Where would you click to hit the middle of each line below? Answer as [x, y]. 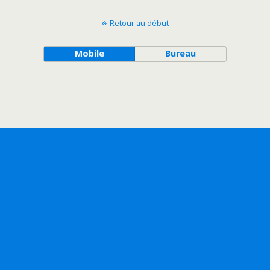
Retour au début [139, 23]
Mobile [89, 53]
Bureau [181, 53]
